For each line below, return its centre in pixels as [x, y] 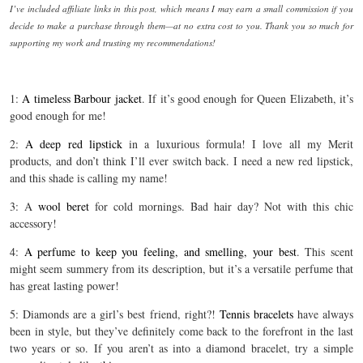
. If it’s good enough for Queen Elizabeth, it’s [248, 98]
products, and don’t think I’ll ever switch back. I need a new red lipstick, [181, 161]
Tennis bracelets [256, 314]
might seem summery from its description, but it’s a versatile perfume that [181, 269]
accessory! [33, 223]
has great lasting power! [64, 286]
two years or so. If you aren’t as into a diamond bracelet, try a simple [181, 348]
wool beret [64, 206]
